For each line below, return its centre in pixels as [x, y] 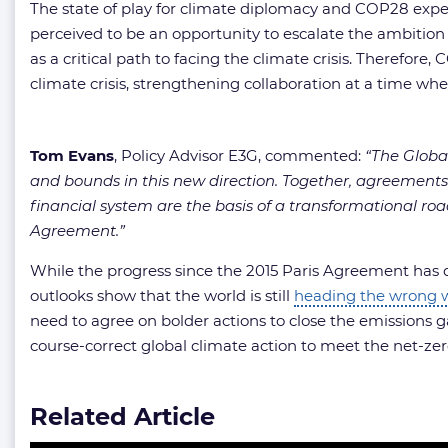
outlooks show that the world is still [162, 295]
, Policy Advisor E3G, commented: [239, 155]
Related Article [122, 416]
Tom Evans [72, 155]
